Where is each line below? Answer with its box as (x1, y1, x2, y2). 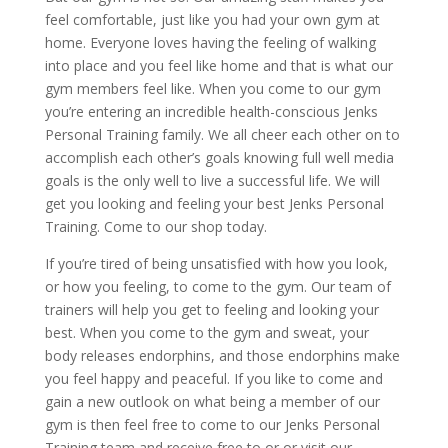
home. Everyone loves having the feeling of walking (44, 33, 376, 52)
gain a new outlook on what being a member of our (44, 392, 380, 411)
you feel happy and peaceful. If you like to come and (44, 369, 383, 388)
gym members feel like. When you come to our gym (44, 79, 381, 98)
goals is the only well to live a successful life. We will (44, 171, 380, 190)
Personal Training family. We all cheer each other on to (44, 125, 400, 144)
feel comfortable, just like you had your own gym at (44, 10, 380, 29)
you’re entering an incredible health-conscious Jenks (44, 102, 378, 121)
